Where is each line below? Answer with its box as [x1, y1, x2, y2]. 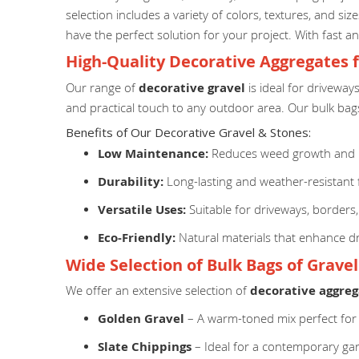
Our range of [66, 79, 139, 95]
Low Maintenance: [98, 144, 208, 162]
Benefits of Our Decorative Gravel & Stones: [66, 123, 311, 140]
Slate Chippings [98, 338, 192, 356]
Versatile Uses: [98, 200, 186, 218]
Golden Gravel [98, 310, 184, 328]
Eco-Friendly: [98, 228, 175, 246]
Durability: [98, 172, 163, 190]
